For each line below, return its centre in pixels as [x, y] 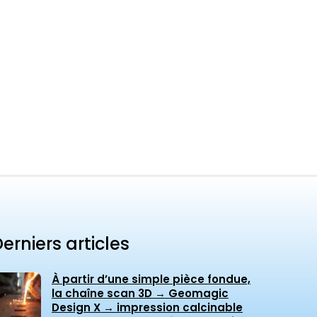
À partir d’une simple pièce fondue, [151, 279]
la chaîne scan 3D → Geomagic [140, 294]
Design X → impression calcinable [147, 308]
